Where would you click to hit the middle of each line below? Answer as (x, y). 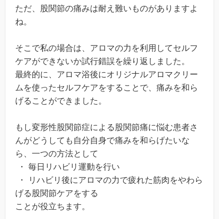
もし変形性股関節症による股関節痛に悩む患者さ (107, 128)
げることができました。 (61, 101)
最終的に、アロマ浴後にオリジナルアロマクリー (107, 74)
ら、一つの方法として (57, 154)
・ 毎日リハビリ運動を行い (67, 167)
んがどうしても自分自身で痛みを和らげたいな (102, 141)
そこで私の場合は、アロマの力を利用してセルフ (107, 48)
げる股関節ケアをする (57, 194)
